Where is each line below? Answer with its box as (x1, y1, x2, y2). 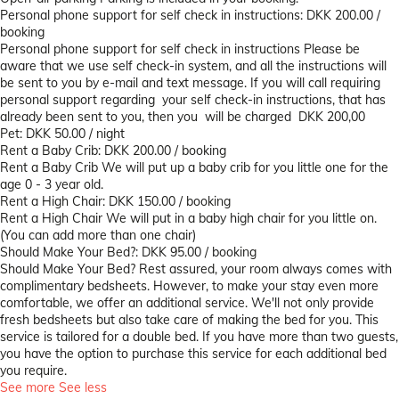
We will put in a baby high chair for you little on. (106, 210, 377, 227)
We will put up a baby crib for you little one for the (102, 159, 388, 176)
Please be (304, 41, 360, 58)
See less (59, 379, 107, 396)
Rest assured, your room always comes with (139, 261, 392, 278)
